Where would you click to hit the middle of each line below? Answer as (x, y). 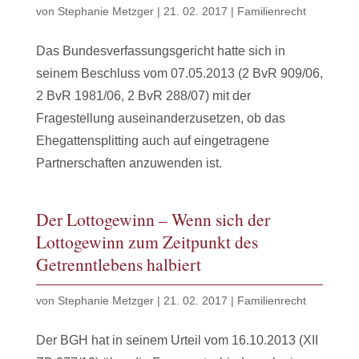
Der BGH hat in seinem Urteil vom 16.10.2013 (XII (177, 340)
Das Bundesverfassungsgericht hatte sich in (160, 50)
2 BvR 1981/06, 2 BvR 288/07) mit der (143, 95)
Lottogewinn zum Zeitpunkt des (147, 241)
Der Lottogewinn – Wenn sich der (153, 219)
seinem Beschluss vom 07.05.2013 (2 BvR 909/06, (179, 73)
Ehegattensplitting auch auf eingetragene (152, 140)
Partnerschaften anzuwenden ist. (129, 163)
